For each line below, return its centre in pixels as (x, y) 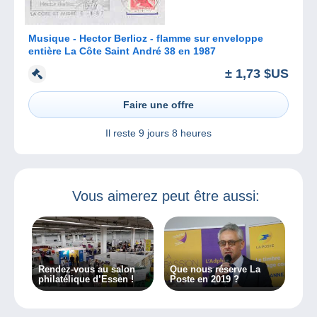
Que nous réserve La (215, 270)
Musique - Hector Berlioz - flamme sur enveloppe (146, 39)
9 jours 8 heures (175, 133)
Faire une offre (158, 104)
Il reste (122, 133)
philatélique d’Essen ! (86, 279)
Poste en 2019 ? (205, 279)
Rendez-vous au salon (86, 270)
